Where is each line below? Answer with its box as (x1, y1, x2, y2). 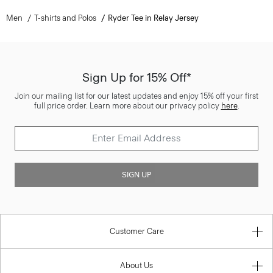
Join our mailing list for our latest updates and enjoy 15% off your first (15, 91, 258, 101)
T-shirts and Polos (34, 13, 96, 23)
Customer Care (109, 226, 164, 236)
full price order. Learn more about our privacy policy (34, 101, 221, 110)
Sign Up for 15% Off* (82, 69, 191, 85)
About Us (120, 260, 153, 270)
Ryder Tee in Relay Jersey (107, 13, 199, 23)
